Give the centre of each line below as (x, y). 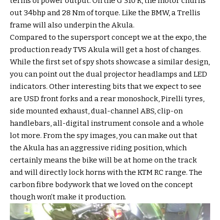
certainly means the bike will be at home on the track (103, 160)
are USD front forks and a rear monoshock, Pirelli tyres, (107, 99)
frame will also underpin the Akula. (72, 25)
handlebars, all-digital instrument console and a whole (107, 124)
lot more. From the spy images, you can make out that (104, 136)
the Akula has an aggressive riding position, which (98, 148)
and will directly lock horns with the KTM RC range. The (106, 173)
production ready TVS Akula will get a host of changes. (105, 50)
